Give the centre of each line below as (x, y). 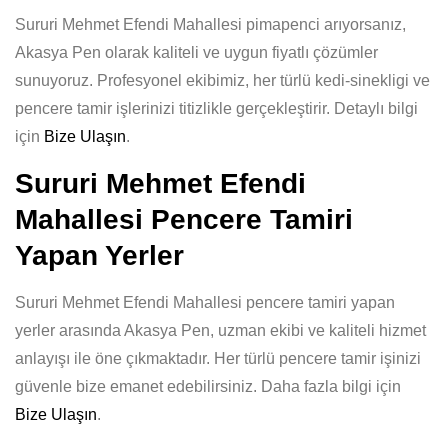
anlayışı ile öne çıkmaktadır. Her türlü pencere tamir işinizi (218, 358)
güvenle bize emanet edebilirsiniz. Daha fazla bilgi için (208, 386)
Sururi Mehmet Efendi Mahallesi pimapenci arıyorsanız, (210, 24)
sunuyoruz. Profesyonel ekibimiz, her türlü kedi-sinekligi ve (222, 80)
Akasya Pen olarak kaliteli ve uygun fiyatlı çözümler (196, 52)
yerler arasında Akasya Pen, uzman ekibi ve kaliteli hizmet (220, 330)
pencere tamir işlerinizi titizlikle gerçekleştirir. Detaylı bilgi (216, 108)
